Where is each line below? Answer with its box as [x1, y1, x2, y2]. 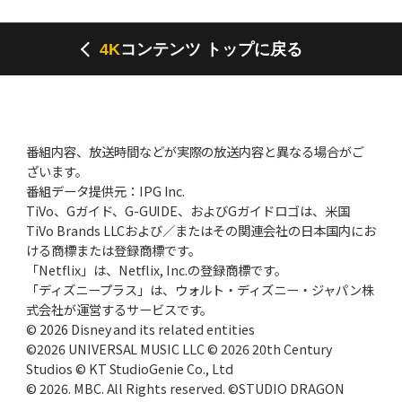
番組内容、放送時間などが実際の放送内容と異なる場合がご [25, 141, 365, 161]
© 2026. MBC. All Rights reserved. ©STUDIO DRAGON [25, 378, 345, 398]
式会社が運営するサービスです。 [25, 299, 214, 319]
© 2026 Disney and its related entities [25, 319, 256, 338]
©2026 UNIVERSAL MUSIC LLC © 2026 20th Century [25, 338, 333, 358]
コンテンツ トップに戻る [120, 39, 302, 58]
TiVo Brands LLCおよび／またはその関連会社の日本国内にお [25, 220, 377, 240]
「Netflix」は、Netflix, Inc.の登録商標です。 [25, 259, 288, 279]
